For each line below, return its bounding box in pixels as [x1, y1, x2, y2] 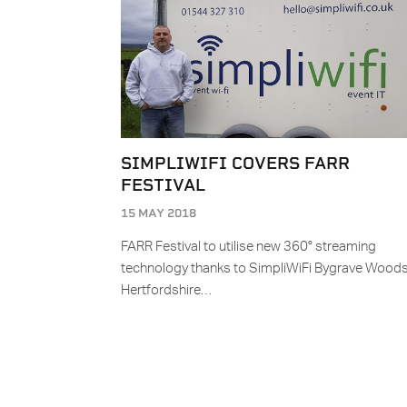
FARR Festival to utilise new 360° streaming [121, 240, 376, 254]
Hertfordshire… [121, 283, 212, 298]
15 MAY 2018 [121, 206, 196, 221]
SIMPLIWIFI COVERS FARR [121, 154, 350, 174]
